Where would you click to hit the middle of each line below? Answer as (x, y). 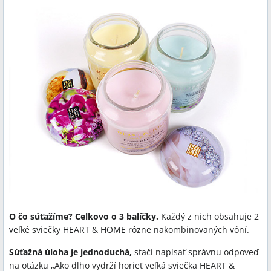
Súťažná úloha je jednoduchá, (72, 252)
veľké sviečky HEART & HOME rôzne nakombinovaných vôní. (129, 230)
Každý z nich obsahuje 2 (210, 216)
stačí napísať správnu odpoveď (197, 252)
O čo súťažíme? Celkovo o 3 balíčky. (85, 216)
